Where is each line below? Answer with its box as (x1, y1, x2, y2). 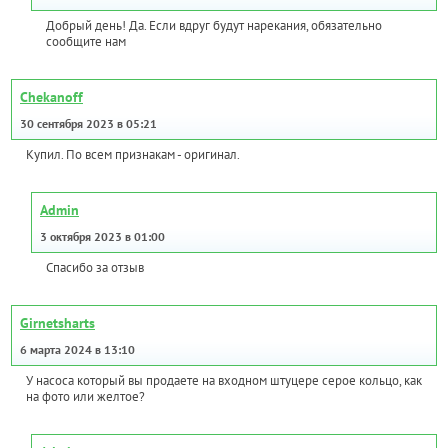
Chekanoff (20, 88, 83, 107)
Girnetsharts (20, 314, 95, 333)
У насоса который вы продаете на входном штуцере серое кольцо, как (26, 372, 422, 390)
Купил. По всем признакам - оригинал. (26, 146, 240, 164)
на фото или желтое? (26, 388, 145, 406)
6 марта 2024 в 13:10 (20, 342, 135, 358)
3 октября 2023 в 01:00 (40, 229, 165, 245)
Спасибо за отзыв (46, 259, 144, 277)
